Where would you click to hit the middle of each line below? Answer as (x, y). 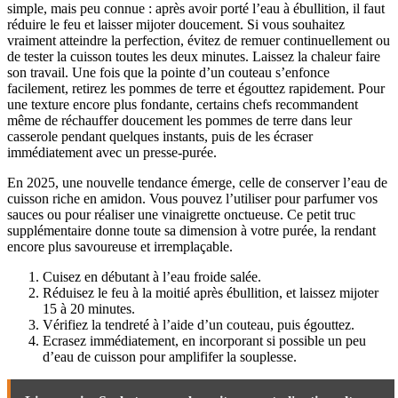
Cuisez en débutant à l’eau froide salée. (152, 277)
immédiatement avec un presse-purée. (112, 153)
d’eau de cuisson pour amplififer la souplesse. (170, 357)
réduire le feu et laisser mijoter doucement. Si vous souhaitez (176, 25)
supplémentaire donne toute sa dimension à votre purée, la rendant (191, 231)
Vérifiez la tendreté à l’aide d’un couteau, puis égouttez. (199, 325)
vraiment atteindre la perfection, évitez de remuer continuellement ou (199, 41)
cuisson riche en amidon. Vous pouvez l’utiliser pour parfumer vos (192, 199)
